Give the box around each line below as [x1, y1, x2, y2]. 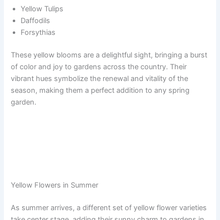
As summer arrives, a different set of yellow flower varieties [11, 203, 207, 212]
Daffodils [21, 16, 51, 25]
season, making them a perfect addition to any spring [11, 85, 190, 95]
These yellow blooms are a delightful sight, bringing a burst [11, 50, 208, 59]
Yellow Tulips [21, 4, 64, 13]
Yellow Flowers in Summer [11, 180, 99, 190]
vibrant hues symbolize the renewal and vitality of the [11, 74, 189, 83]
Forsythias [21, 27, 56, 37]
